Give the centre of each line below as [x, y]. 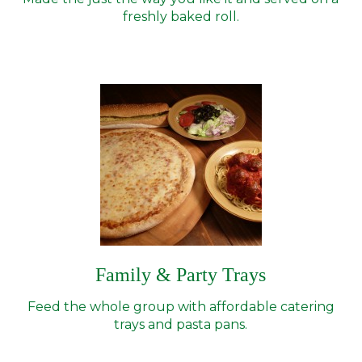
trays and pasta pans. [181, 324]
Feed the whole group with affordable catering [181, 307]
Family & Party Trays [181, 275]
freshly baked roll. [181, 17]
